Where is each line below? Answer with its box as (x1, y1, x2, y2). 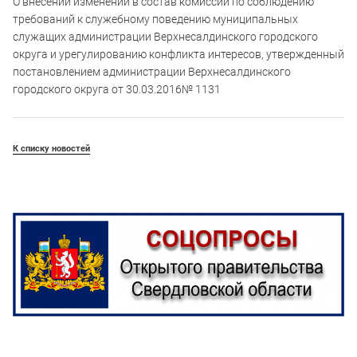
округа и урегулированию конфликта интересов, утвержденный (13, 47, 344, 61)
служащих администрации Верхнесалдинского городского (13, 29, 318, 43)
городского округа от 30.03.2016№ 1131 (13, 82, 221, 96)
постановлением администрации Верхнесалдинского (13, 65, 291, 78)
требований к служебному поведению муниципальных (13, 12, 298, 25)
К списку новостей (13, 143, 90, 154)
